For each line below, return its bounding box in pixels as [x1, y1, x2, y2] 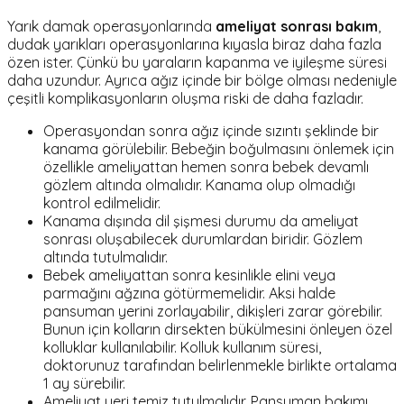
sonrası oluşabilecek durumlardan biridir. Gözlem [43, 230, 363, 249]
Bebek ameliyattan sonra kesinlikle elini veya [43, 266, 335, 285]
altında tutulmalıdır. [43, 248, 168, 267]
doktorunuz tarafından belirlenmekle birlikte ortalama [43, 356, 397, 375]
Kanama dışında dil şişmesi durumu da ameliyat [43, 212, 359, 231]
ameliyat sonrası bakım [216, 17, 378, 36]
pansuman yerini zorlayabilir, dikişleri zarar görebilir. [43, 302, 382, 321]
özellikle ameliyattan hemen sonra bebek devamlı [43, 158, 369, 177]
